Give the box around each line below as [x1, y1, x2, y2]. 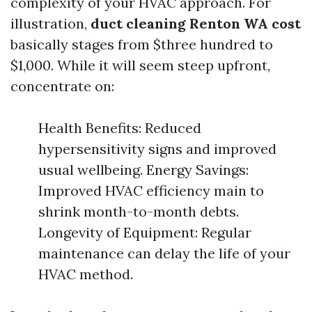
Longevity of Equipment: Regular [38, 224, 251, 241]
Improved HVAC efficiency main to [38, 182, 264, 199]
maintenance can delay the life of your [38, 244, 290, 262]
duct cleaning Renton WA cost [91, 15, 301, 32]
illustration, [10, 15, 91, 32]
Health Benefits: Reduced [38, 119, 201, 136]
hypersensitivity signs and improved [38, 140, 276, 157]
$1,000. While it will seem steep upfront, [10, 56, 270, 74]
